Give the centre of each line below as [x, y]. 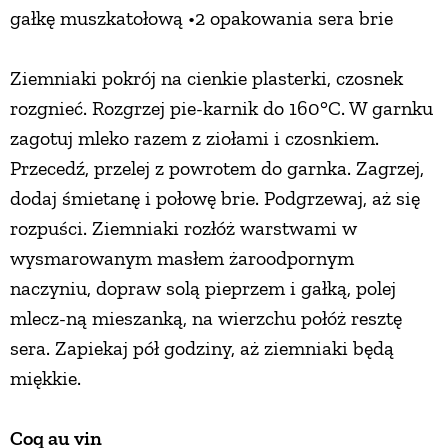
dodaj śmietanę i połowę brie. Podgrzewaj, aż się [215, 198]
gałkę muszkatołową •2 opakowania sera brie [201, 18]
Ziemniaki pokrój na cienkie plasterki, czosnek [206, 78]
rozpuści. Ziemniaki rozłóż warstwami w [183, 228]
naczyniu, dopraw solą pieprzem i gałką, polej [203, 288]
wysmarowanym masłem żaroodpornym [182, 258]
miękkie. [45, 378]
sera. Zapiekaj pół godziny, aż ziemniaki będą [202, 348]
